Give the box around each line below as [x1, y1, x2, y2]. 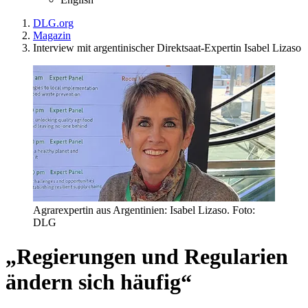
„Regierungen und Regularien [5, 243, 288, 269]
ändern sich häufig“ [5, 269, 192, 294]
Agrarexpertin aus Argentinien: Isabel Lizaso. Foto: [33, 204, 255, 217]
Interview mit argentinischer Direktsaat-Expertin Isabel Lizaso [33, 41, 301, 54]
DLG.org [33, 16, 74, 29]
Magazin [33, 29, 71, 41]
